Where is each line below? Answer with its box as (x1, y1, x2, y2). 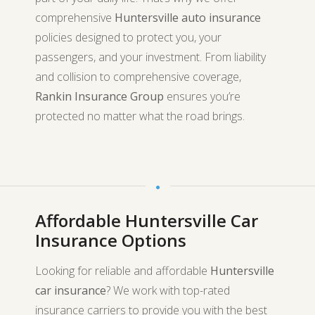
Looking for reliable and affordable (35, 263, 210, 278)
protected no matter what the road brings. (35, 108, 245, 124)
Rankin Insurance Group (35, 89, 164, 104)
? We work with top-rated (106, 283, 230, 298)
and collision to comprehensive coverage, (35, 69, 241, 84)
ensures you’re (164, 89, 240, 104)
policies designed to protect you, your (35, 30, 221, 45)
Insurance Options (35, 229, 186, 252)
